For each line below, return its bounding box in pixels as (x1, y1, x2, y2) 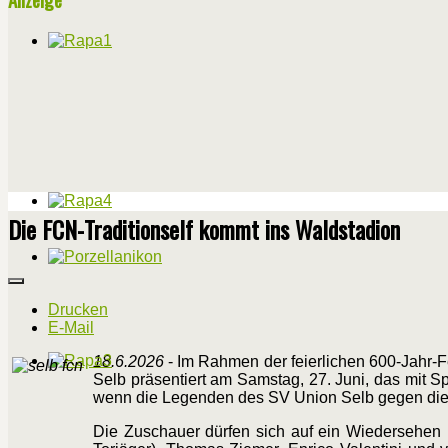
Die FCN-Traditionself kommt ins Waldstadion (8, 211, 400, 248)
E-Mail (48, 319, 94, 337)
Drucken (48, 301, 108, 319)
